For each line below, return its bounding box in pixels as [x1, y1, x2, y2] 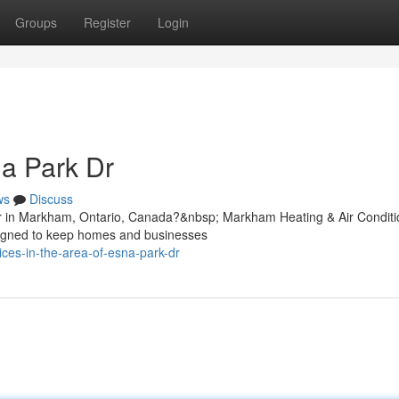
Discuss [29, 190, 73, 208]
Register [84, 13, 131, 31]
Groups [15, 13, 57, 31]
